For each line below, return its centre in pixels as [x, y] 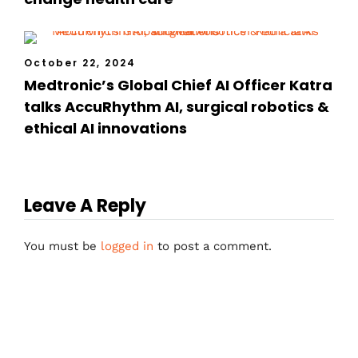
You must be [62, 246]
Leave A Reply [85, 205]
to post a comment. [213, 246]
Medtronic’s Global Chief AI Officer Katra [178, 85]
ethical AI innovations [105, 128]
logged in [127, 246]
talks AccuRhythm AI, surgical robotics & [177, 106]
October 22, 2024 [80, 62]
